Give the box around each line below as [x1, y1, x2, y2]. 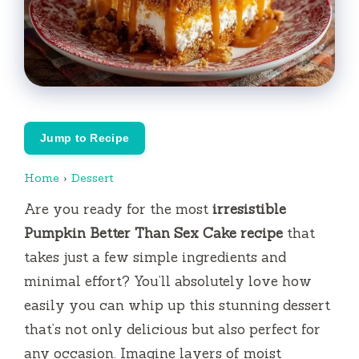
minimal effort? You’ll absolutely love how [24, 272, 312, 291]
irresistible [212, 200, 286, 219]
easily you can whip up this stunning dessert [24, 296, 330, 315]
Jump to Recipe [40, 131, 130, 144]
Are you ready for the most [24, 200, 212, 219]
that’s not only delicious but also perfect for [24, 321, 321, 339]
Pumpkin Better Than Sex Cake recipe [24, 224, 283, 243]
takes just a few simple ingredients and [24, 248, 286, 267]
